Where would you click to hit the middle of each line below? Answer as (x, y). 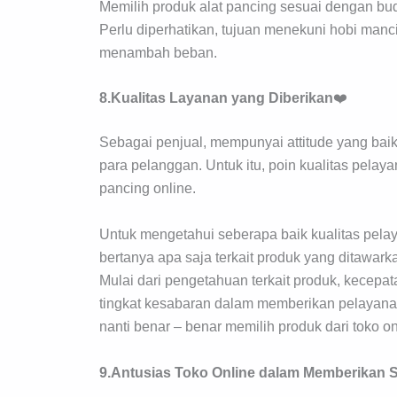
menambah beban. (158, 52)
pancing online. (148, 189)
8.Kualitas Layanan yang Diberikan (216, 98)
